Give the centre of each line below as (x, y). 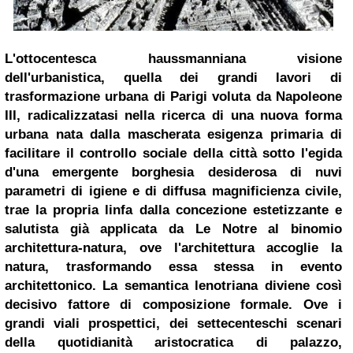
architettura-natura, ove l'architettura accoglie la (173, 248)
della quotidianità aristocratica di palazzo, (173, 343)
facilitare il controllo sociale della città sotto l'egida (173, 154)
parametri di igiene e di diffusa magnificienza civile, (173, 191)
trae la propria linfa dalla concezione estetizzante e (173, 210)
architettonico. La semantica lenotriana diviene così (173, 286)
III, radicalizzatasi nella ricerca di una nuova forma (173, 116)
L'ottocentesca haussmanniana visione (173, 59)
